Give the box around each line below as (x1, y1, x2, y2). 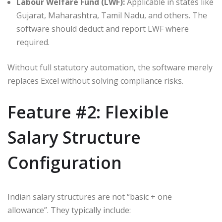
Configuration (7, 151, 122, 174)
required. (16, 36, 50, 48)
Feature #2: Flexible (7, 100, 169, 123)
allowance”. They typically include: (7, 204, 131, 216)
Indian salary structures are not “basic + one (7, 191, 172, 202)
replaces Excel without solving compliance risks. (7, 75, 183, 86)
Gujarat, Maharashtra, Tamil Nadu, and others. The (16, 9, 207, 21)
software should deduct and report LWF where (16, 23, 189, 34)
